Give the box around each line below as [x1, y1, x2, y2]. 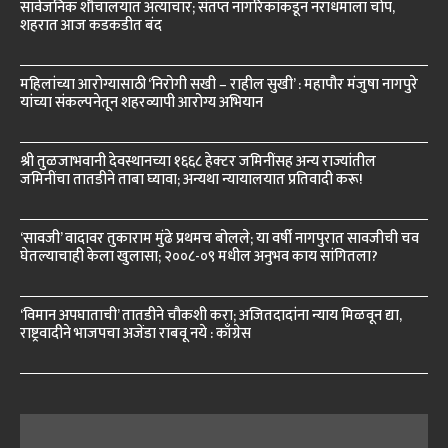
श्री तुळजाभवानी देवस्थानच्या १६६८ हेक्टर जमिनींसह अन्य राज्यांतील [20, 149, 376, 175]
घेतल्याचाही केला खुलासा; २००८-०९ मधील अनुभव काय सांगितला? [20, 244, 378, 270]
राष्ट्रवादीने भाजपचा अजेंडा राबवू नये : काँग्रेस [20, 321, 251, 347]
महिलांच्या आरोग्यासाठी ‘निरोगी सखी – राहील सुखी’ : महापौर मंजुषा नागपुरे [20, 72, 418, 98]
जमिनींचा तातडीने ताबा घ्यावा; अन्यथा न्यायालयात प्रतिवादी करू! [20, 167, 363, 193]
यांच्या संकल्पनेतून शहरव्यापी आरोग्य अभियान [20, 90, 263, 116]
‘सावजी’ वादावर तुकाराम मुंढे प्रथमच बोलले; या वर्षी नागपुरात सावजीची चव [20, 226, 419, 252]
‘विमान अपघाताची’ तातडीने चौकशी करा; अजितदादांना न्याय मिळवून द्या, [20, 303, 402, 329]
